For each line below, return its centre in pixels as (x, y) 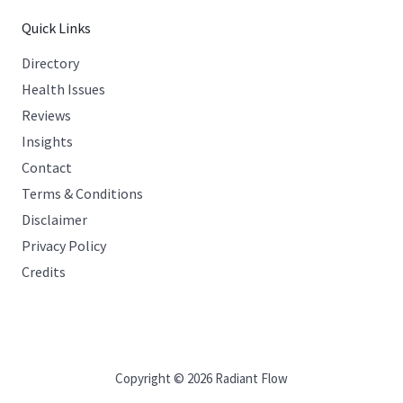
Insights (47, 141)
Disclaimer (54, 219)
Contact (47, 167)
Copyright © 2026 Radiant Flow (201, 378)
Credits (44, 271)
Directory (50, 63)
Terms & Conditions (82, 193)
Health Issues (63, 89)
